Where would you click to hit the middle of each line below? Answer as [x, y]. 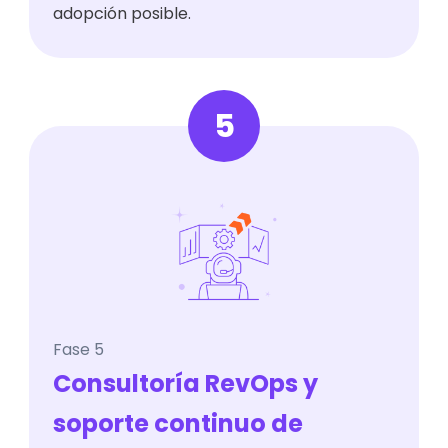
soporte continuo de [178, 424]
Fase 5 [79, 350]
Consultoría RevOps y [186, 384]
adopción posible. [122, 14]
